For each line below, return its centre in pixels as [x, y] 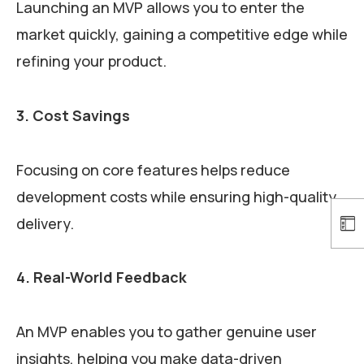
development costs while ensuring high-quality [176, 196]
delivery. [47, 223]
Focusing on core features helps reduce [153, 169]
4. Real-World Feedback [102, 277]
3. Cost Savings [73, 115]
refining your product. [93, 61]
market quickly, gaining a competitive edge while [182, 35]
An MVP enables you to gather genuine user [167, 332]
